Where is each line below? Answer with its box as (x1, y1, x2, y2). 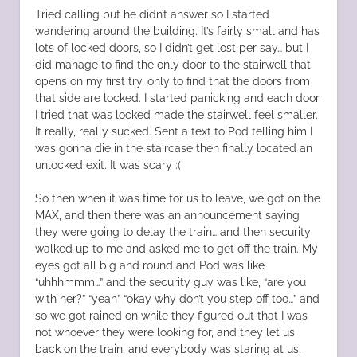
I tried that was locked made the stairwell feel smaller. (34, 108, 318, 121)
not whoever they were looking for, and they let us (34, 325, 295, 339)
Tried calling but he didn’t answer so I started (34, 7, 269, 21)
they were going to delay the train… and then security (34, 225, 311, 238)
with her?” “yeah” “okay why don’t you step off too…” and (34, 292, 320, 305)
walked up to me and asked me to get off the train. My (34, 241, 318, 255)
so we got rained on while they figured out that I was (34, 308, 308, 322)
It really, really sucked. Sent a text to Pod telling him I (34, 124, 312, 138)
